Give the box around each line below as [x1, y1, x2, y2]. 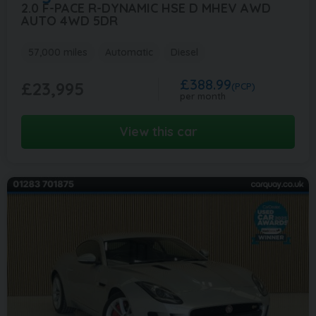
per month [180, 90, 226, 102]
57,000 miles [28, 45, 87, 59]
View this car [119, 123, 197, 140]
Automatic [105, 45, 153, 59]
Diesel [171, 45, 198, 59]
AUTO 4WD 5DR [21, 12, 118, 29]
